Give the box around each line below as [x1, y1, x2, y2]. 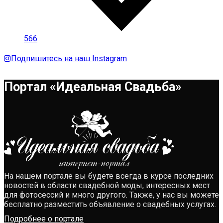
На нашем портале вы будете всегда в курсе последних [4, 171, 214, 181]
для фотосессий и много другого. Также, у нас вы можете [4, 190, 219, 200]
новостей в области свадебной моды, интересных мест [4, 181, 210, 191]
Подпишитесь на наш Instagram [11, 53, 127, 63]
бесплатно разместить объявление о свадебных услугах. [4, 200, 216, 210]
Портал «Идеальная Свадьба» [4, 79, 182, 94]
